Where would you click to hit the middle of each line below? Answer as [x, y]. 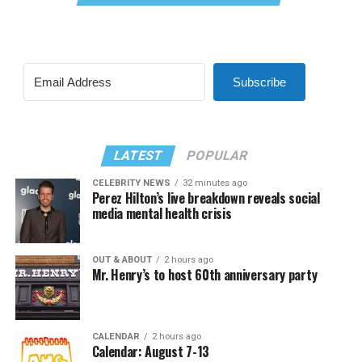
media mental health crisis [162, 213]
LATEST [139, 156]
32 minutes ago [215, 183]
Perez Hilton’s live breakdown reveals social [206, 198]
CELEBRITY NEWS [131, 183]
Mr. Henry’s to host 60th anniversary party [204, 275]
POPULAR [218, 156]
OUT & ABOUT [122, 260]
